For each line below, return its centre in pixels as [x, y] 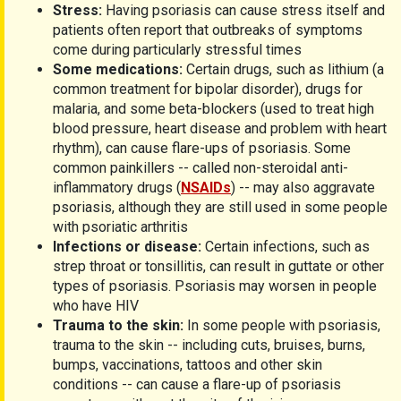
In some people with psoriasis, [282, 325]
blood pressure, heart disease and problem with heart [220, 128]
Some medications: [118, 69]
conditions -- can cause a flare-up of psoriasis [197, 384]
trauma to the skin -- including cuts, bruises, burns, [209, 345]
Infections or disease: [127, 246]
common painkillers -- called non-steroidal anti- [200, 167]
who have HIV [96, 305]
